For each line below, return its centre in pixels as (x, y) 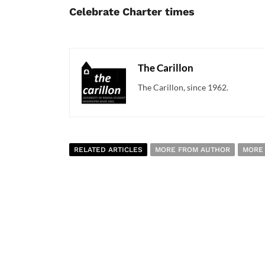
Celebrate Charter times (132, 11)
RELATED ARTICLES (108, 149)
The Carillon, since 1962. (183, 87)
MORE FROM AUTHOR (193, 149)
